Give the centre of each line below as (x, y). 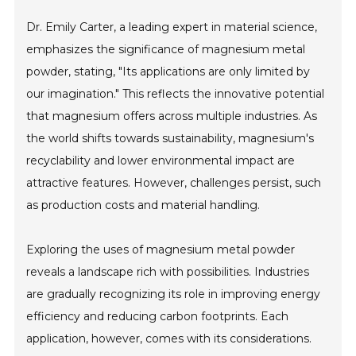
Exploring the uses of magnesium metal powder (161, 250)
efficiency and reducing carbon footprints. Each (158, 316)
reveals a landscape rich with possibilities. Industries (168, 272)
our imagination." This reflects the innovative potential (176, 94)
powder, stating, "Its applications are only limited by (168, 72)
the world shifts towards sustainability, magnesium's (170, 138)
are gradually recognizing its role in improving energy (174, 294)
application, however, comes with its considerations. (169, 339)
